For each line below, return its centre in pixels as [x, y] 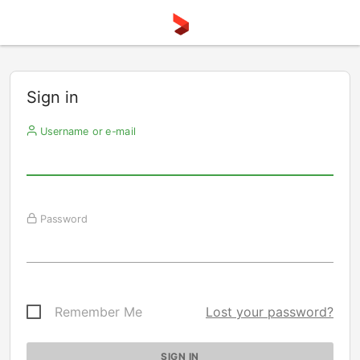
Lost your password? [270, 312]
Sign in [53, 97]
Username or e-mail [86, 131]
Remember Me [98, 312]
